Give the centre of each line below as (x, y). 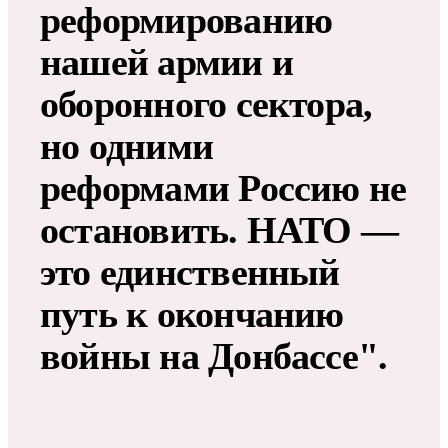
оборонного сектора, (206, 103)
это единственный (190, 271)
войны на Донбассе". (214, 355)
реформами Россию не (223, 187)
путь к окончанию (192, 313)
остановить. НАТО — (219, 229)
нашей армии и (167, 61)
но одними (127, 145)
